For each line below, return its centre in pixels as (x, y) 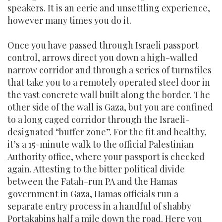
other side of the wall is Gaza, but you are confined (110, 107)
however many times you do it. (69, 20)
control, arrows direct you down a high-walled (103, 57)
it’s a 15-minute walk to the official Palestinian (101, 144)
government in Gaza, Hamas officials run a (93, 194)
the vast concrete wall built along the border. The (109, 95)
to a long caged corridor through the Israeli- (99, 119)
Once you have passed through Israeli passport (103, 45)
